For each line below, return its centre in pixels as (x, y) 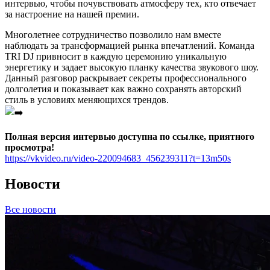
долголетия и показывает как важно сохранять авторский (123, 89)
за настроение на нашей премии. (72, 14)
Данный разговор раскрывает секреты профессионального (126, 78)
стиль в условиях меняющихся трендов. (87, 99)
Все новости (30, 209)
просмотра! (30, 147)
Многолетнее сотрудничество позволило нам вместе (113, 34)
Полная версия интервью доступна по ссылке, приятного (130, 136)
